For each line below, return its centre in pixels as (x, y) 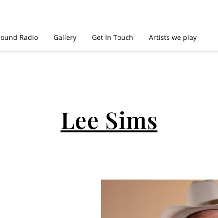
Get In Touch (113, 37)
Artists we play (173, 37)
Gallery (65, 37)
